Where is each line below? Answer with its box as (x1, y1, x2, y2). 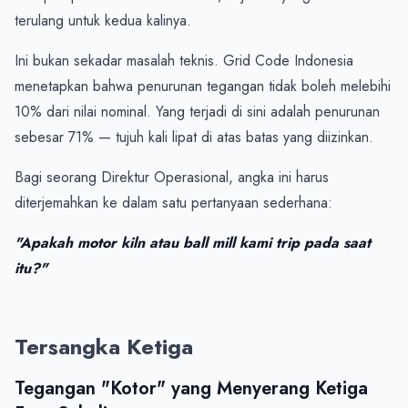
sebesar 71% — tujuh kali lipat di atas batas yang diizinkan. (15, 126, 373, 148)
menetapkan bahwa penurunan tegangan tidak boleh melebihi (15, 75, 391, 97)
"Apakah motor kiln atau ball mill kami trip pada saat (15, 231, 371, 253)
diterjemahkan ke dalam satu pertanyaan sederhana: (15, 191, 332, 213)
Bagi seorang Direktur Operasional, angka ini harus (15, 166, 329, 188)
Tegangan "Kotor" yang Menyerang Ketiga (15, 374, 368, 402)
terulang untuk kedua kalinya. (15, 9, 191, 31)
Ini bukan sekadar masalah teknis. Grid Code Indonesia (15, 49, 353, 71)
